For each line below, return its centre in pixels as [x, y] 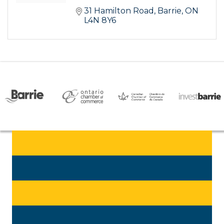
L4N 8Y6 [100, 20]
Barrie [169, 10]
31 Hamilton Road [119, 10]
